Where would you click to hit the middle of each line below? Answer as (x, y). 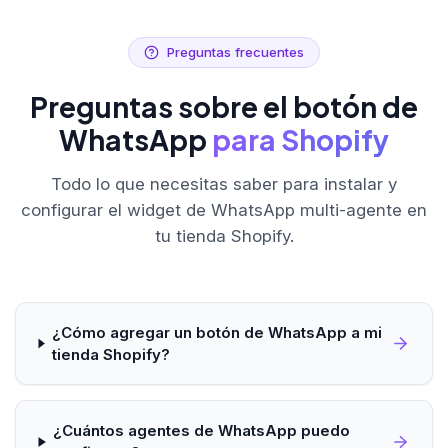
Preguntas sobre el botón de (224, 107)
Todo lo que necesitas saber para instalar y (224, 184)
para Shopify (300, 140)
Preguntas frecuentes (235, 52)
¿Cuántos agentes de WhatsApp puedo (202, 430)
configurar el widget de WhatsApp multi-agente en (224, 210)
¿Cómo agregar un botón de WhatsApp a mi (216, 332)
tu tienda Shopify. (224, 236)
